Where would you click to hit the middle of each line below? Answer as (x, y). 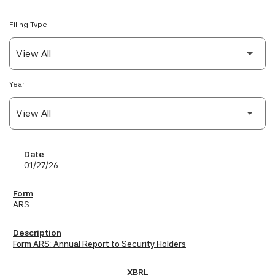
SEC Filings (42, 159)
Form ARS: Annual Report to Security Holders (99, 244)
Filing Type (28, 25)
